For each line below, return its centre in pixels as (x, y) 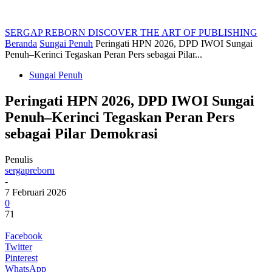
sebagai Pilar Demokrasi (81, 133)
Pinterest (21, 257)
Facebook (24, 236)
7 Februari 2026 (36, 192)
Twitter (19, 246)
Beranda (21, 43)
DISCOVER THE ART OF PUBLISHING (173, 32)
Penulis (19, 159)
